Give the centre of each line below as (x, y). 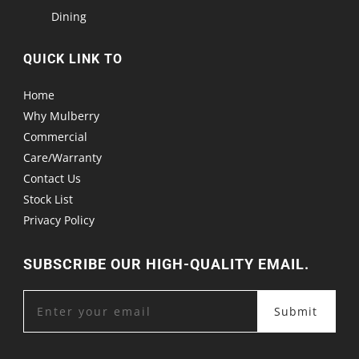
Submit (296, 312)
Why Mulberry (62, 116)
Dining (69, 17)
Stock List (48, 200)
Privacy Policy (59, 220)
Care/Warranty (63, 158)
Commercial (56, 137)
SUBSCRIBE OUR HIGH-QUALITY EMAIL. (167, 264)
